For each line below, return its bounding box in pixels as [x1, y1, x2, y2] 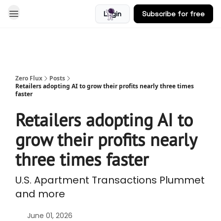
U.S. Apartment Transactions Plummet [15, 173, 205, 187]
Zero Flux [15, 74, 42, 82]
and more [15, 187, 65, 201]
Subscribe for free [142, 9, 205, 18]
